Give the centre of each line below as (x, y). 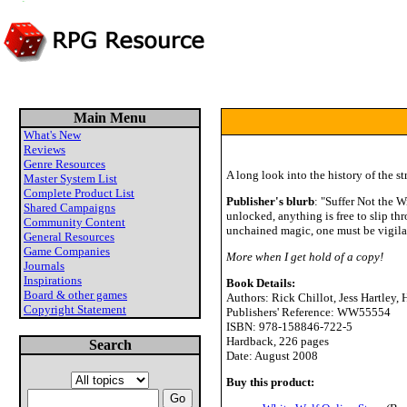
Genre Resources (65, 164)
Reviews (45, 149)
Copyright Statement (75, 309)
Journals (44, 266)
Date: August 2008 (272, 356)
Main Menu (110, 118)
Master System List (70, 179)
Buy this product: (270, 382)
